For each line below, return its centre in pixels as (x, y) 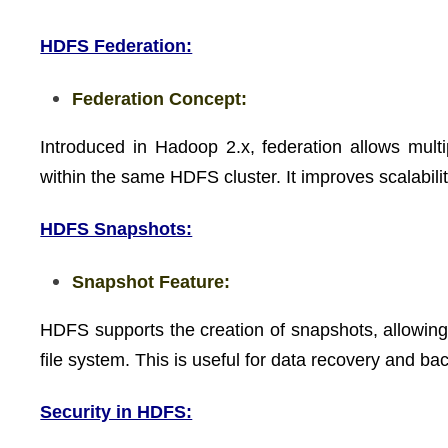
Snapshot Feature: (151, 281)
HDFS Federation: (116, 46)
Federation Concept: (160, 98)
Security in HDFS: (116, 412)
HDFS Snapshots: (116, 229)
